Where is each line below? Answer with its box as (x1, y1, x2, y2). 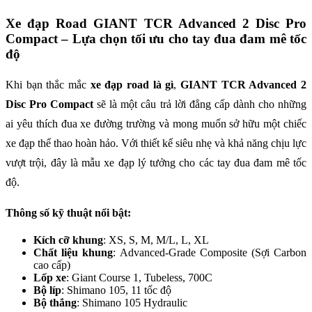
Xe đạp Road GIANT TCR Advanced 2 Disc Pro (6, 16, 306, 31)
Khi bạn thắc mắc (6, 78, 91, 91)
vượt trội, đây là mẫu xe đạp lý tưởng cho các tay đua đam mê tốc (6, 156, 306, 169)
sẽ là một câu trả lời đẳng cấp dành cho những (93, 97, 307, 110)
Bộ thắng (33, 296, 77, 309)
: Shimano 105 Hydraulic (77, 296, 187, 309)
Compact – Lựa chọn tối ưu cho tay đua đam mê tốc (6, 31, 306, 47)
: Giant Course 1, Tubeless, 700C (66, 271, 212, 283)
